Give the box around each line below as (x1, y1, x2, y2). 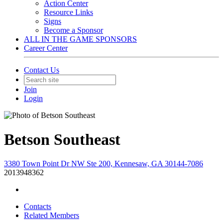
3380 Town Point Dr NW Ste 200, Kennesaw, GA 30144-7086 (4, 159, 203, 168)
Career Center (24, 43, 68, 52)
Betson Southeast (4, 130, 120, 148)
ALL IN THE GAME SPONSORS (24, 34, 137, 43)
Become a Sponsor (44, 25, 103, 34)
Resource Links (44, 7, 93, 16)
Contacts (24, 202, 51, 211)
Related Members (24, 211, 79, 220)
